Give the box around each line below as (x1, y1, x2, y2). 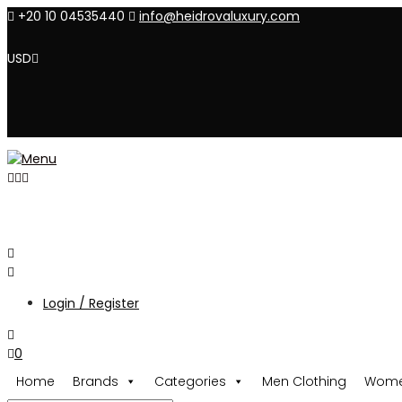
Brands (73, 372, 118, 390)
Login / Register (43, 294, 139, 312)
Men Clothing (262, 372, 346, 390)
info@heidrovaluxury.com (139, 7, 300, 25)
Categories (154, 372, 226, 390)
